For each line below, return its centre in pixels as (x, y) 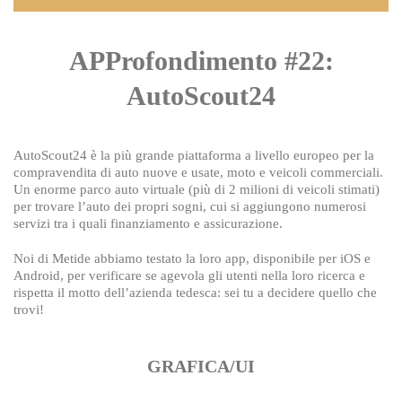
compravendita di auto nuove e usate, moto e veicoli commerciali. (198, 172)
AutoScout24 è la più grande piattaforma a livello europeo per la (194, 155)
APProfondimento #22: (201, 61)
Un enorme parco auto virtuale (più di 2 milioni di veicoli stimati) (197, 189)
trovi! (29, 310)
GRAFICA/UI (201, 366)
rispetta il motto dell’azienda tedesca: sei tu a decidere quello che (195, 293)
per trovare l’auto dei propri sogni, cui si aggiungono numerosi (190, 206)
